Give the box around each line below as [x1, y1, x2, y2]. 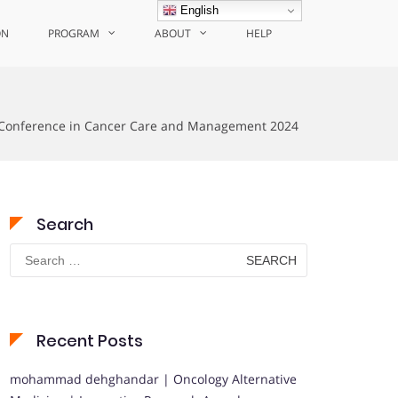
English [177, 3, 219, 17]
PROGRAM [48, 26, 99, 41]
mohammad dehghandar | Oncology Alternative [10, 370, 297, 387]
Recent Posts [36, 330, 143, 352]
